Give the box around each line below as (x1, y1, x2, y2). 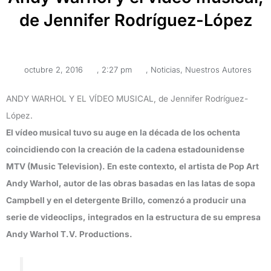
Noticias (151, 64, 180, 74)
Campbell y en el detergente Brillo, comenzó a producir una (6, 195, 246, 205)
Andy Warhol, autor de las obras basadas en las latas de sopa (6, 178, 255, 188)
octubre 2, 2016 (24, 64, 83, 74)
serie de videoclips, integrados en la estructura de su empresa (6, 212, 261, 222)
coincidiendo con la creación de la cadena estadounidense (6, 144, 244, 154)
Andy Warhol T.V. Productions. (6, 229, 132, 239)
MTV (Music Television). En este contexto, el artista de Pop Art (6, 161, 259, 171)
